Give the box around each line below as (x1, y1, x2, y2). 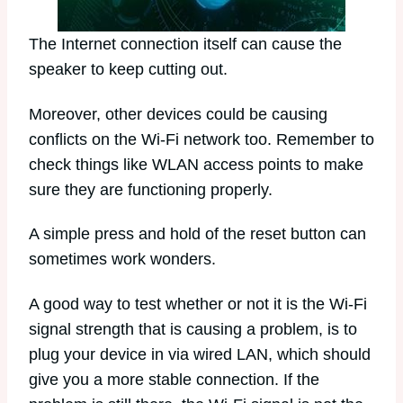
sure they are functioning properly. (29, 180, 273, 199)
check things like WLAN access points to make (29, 155, 363, 174)
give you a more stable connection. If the (29, 370, 319, 389)
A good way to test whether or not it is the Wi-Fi (29, 294, 367, 313)
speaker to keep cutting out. (29, 60, 228, 79)
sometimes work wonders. (29, 250, 216, 269)
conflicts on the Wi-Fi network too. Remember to (29, 130, 374, 148)
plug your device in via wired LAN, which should (29, 345, 371, 363)
